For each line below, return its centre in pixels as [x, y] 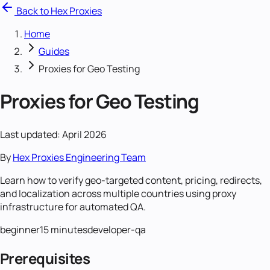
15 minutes [64, 229]
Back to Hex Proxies [58, 11]
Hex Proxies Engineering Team [79, 157]
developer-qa [117, 229]
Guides [54, 51]
